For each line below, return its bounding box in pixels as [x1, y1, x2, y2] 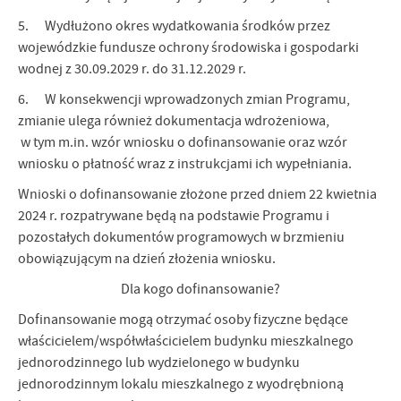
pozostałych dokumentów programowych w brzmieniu [18, 228, 345, 247]
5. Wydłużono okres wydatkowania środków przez [18, 17, 330, 36]
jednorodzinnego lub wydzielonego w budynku [18, 354, 300, 372]
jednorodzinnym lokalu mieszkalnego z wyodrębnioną [18, 375, 344, 394]
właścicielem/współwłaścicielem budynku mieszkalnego [18, 332, 354, 351]
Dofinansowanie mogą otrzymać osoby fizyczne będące [18, 311, 348, 329]
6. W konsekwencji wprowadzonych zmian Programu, [18, 90, 350, 109]
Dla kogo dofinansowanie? [121, 280, 280, 299]
